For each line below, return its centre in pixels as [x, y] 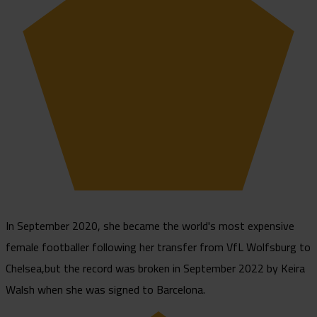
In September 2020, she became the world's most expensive [150, 225]
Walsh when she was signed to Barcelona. [105, 289]
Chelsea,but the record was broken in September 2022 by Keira [155, 268]
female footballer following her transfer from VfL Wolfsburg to [158, 247]
